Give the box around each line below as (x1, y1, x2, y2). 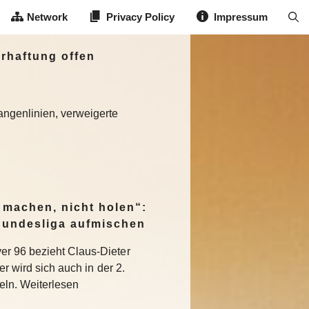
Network (26, 11, 68, 23)
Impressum (213, 11, 268, 23)
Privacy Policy (106, 11, 175, 23)
